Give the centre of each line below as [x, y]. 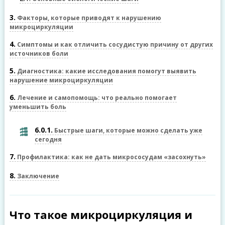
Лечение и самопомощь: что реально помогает [96, 98]
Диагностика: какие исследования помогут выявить [106, 71]
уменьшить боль [38, 107]
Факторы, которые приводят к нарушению [88, 18]
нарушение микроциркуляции [61, 80]
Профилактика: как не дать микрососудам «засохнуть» [110, 157]
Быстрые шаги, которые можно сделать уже [127, 130]
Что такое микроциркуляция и [101, 214]
